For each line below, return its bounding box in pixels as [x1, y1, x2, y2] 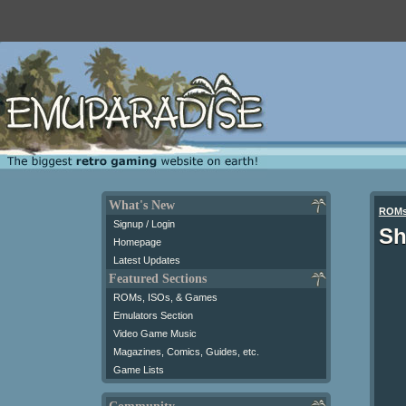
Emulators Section [113, 309, 193, 321]
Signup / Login [113, 217, 175, 229]
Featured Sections [109, 271, 207, 285]
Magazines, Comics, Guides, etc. [113, 345, 259, 357]
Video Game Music [113, 327, 197, 339]
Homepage [113, 236, 161, 247]
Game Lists [113, 363, 164, 375]
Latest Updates [113, 254, 180, 266]
